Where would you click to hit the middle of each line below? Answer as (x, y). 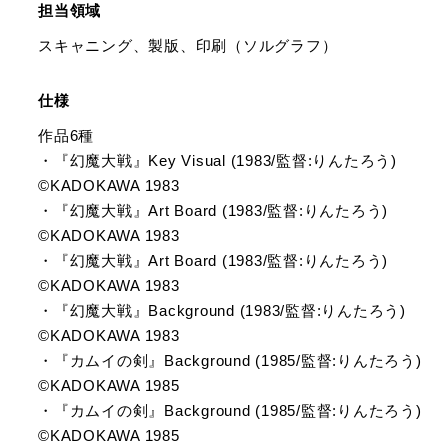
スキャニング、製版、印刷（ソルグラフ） (188, 45)
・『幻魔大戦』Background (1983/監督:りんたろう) (222, 310)
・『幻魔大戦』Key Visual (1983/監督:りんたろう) (217, 160)
